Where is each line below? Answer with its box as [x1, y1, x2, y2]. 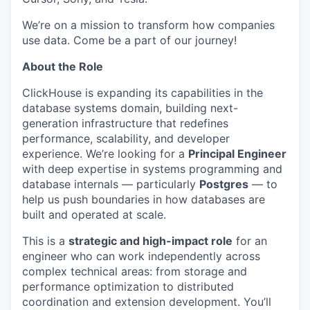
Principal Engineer [188, 146, 286, 161]
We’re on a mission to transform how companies [22, 17, 275, 32]
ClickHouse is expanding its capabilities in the [22, 85, 263, 100]
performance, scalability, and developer [22, 131, 230, 145]
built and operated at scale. [22, 207, 166, 221]
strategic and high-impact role [69, 233, 232, 248]
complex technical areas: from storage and [22, 264, 247, 278]
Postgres [199, 176, 248, 191]
